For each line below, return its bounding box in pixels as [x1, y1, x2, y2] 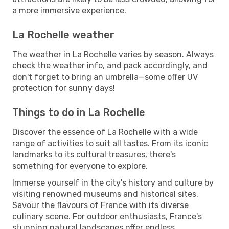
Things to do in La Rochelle [12, 106, 145, 119]
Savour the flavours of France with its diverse [12, 200, 189, 210]
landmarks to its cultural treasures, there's [12, 149, 176, 159]
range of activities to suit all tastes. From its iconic [12, 138, 208, 148]
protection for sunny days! [12, 83, 115, 93]
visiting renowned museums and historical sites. [12, 189, 198, 199]
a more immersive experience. [12, 5, 126, 15]
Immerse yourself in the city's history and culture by [12, 177, 214, 188]
